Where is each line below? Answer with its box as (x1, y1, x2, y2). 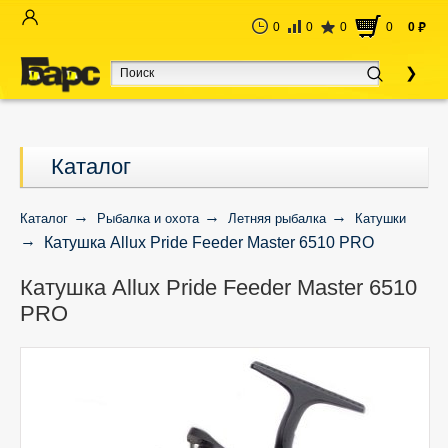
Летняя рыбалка (228, 211, 326, 226)
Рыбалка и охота (97, 211, 199, 226)
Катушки (355, 211, 406, 226)
